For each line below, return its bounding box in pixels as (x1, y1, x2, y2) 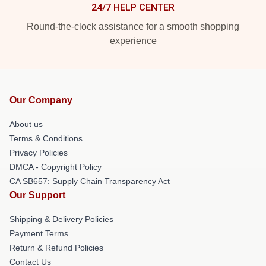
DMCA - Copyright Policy (9, 162, 102, 172)
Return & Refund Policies (9, 243, 103, 252)
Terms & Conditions (9, 134, 83, 143)
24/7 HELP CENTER (91, 2, 175, 13)
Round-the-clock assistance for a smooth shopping (27, 21, 239, 31)
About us (9, 119, 43, 129)
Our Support (9, 190, 65, 200)
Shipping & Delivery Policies (9, 214, 113, 224)
